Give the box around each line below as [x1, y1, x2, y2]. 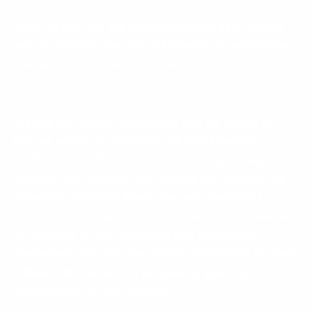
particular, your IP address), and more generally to [14, 155, 280, 167]
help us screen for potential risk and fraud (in [14, 137, 255, 148]
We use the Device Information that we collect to [14, 118, 274, 129]
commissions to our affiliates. [14, 287, 173, 298]
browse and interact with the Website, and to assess [14, 212, 292, 223]
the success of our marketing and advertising [14, 230, 255, 242]
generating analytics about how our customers [14, 193, 263, 204]
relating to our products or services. [14, 60, 211, 71]
